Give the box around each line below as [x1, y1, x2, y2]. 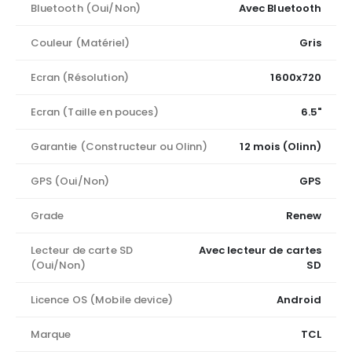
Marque [30, 326, 71, 342]
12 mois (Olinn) [240, 138, 322, 154]
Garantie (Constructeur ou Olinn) [30, 138, 207, 154]
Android [276, 291, 322, 307]
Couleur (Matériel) [30, 35, 130, 50]
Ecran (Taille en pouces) [30, 104, 159, 119]
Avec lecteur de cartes [198, 242, 322, 258]
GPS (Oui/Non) [30, 173, 110, 189]
